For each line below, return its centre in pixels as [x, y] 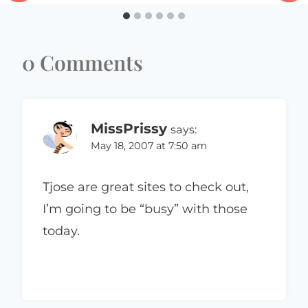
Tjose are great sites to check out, [146, 187]
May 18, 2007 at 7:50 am [149, 146]
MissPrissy [129, 129]
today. [61, 231]
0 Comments [82, 63]
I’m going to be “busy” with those [145, 209]
